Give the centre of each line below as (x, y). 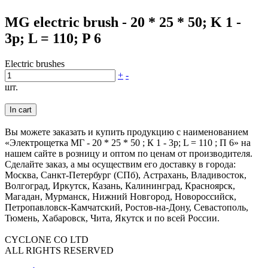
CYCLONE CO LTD (47, 240)
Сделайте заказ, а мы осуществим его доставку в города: (120, 165)
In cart (21, 110)
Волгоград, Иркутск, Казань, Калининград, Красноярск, (120, 186)
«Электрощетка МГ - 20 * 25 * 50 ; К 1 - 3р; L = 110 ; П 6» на (128, 143)
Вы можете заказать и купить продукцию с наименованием (127, 132)
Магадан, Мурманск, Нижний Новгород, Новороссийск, (121, 197)
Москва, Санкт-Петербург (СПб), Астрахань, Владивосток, (126, 175)
